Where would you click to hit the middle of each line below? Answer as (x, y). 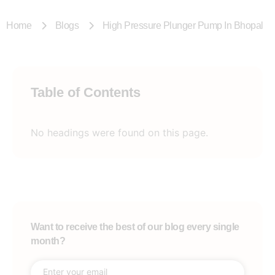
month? (48, 241)
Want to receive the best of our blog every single (135, 227)
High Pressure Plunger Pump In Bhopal (183, 26)
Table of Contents (86, 93)
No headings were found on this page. (119, 133)
